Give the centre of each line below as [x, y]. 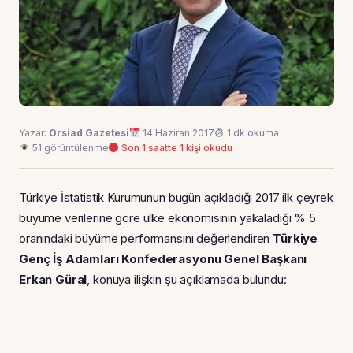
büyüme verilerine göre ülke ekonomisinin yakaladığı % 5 [167, 218]
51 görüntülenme [69, 148]
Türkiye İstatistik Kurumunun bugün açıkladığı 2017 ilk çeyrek [176, 198]
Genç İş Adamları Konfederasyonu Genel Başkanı [163, 259]
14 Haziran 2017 [177, 133]
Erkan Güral [53, 280]
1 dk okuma [252, 133]
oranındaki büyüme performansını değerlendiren [146, 239]
